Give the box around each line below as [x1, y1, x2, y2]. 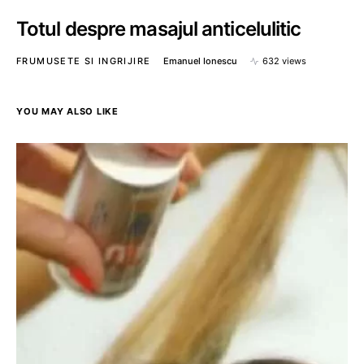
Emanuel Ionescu [163, 55, 238, 67]
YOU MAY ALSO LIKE [16, 106, 119, 117]
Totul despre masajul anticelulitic [16, 17, 301, 41]
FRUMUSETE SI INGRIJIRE [16, 55, 151, 67]
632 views [262, 55, 307, 67]
